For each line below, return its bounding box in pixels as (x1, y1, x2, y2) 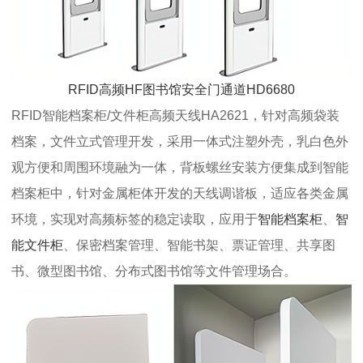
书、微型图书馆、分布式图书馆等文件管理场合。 (11, 264, 297, 279)
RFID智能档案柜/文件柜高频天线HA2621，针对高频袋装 (11, 109, 340, 123)
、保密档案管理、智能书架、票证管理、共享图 (63, 238, 335, 253)
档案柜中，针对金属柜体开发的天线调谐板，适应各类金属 (11, 186, 348, 201)
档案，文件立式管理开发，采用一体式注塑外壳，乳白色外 (11, 135, 348, 149)
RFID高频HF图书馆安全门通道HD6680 (68, 83, 295, 97)
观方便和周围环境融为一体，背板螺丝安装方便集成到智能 (11, 160, 348, 175)
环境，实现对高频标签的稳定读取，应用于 (11, 212, 258, 227)
